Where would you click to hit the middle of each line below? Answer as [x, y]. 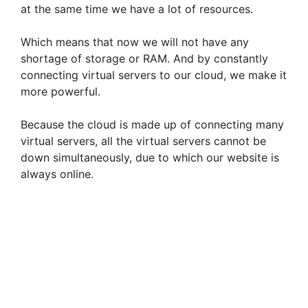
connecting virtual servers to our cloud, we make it [154, 75]
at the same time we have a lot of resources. [137, 9]
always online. [57, 174]
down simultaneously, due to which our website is [150, 158]
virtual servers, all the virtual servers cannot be [143, 141]
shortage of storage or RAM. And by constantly [144, 59]
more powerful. [60, 92]
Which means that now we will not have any [135, 42]
